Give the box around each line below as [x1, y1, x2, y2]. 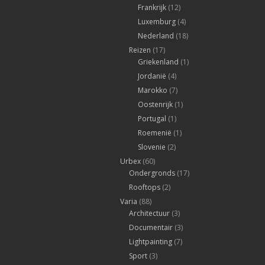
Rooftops [128, 182, 160, 193]
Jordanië [137, 71, 166, 82]
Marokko [137, 85, 167, 96]
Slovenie [137, 142, 166, 153]
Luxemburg [137, 17, 176, 27]
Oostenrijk [137, 99, 173, 110]
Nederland [137, 31, 174, 41]
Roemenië [137, 128, 172, 138]
